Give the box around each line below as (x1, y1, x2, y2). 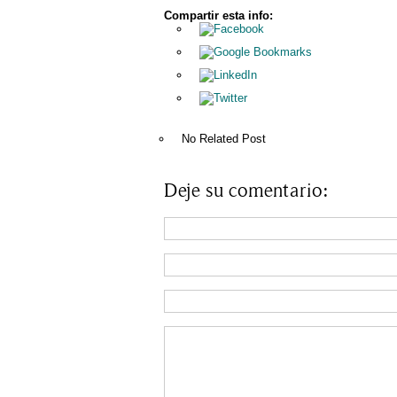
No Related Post (181, 131, 266, 145)
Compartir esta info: (163, 8, 273, 22)
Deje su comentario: (163, 180, 328, 200)
